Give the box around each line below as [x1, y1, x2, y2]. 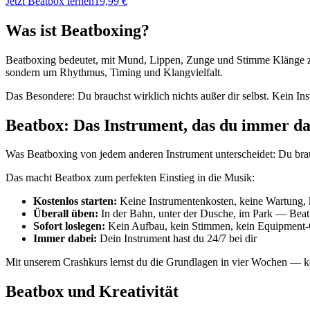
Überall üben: [33, 208, 98, 220]
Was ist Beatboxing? [6, 21, 149, 39]
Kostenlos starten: [33, 195, 117, 208]
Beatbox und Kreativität [6, 282, 179, 301]
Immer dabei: [33, 232, 97, 245]
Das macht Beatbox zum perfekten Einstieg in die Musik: [6, 172, 255, 184]
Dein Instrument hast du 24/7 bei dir [97, 232, 257, 245]
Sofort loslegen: [33, 220, 105, 232]
